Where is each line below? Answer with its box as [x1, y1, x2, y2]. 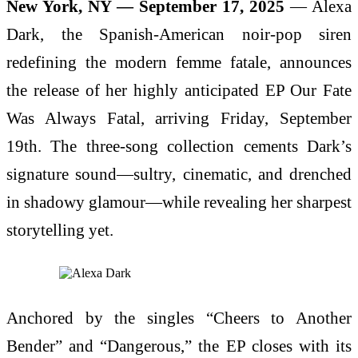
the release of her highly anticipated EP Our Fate [6, 80, 352, 99]
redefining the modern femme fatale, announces [6, 52, 352, 71]
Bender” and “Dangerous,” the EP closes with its [6, 336, 352, 356]
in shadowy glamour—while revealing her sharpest [6, 192, 352, 211]
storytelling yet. [6, 220, 113, 239]
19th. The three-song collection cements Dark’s [6, 136, 352, 155]
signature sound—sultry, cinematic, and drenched [6, 164, 352, 183]
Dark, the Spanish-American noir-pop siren [6, 24, 352, 43]
